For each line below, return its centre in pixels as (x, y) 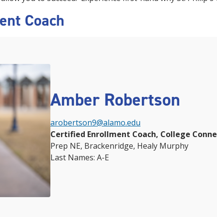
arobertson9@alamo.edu (95, 123)
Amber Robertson (115, 100)
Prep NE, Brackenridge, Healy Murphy (119, 146)
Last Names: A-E (80, 158)
